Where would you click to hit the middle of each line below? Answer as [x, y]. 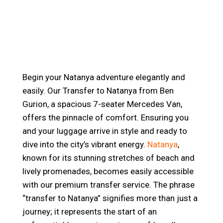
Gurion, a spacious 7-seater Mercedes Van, [102, 104]
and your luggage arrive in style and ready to [105, 131]
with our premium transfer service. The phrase [108, 185]
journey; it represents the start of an [89, 212]
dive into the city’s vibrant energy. [85, 144]
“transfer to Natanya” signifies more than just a [110, 198]
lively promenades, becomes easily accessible [108, 171]
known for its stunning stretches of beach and [108, 158]
